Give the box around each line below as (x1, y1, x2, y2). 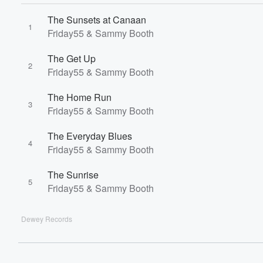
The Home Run (48, 90, 112, 104)
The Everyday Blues (48, 129, 132, 143)
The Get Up (48, 52, 96, 65)
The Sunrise (48, 168, 99, 181)
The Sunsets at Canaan (48, 13, 146, 26)
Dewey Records (21, 214, 72, 224)
